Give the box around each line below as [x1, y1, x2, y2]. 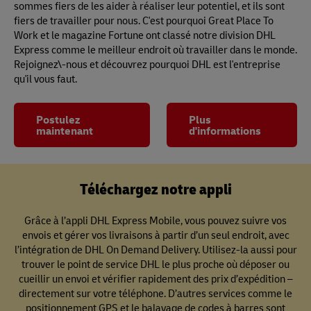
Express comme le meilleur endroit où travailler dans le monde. [14, 42, 297, 57]
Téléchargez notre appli [79, 177, 232, 199]
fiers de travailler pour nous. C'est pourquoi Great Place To [14, 12, 274, 28]
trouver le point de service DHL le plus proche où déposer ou [22, 256, 289, 271]
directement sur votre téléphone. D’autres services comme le [19, 285, 292, 301]
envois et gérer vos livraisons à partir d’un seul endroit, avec [22, 227, 289, 242]
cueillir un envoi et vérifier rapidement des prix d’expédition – [18, 271, 293, 286]
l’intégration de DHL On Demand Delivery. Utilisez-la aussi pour [14, 242, 297, 257]
